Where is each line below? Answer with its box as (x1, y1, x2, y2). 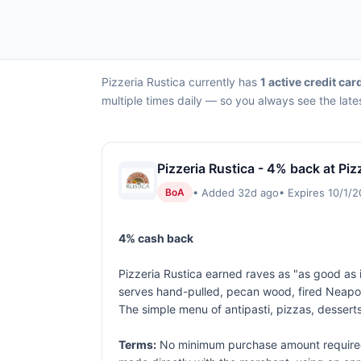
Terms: (118, 338, 156, 351)
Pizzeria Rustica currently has (102, 75, 260, 89)
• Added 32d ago (193, 185, 279, 199)
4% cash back (118, 231, 193, 245)
